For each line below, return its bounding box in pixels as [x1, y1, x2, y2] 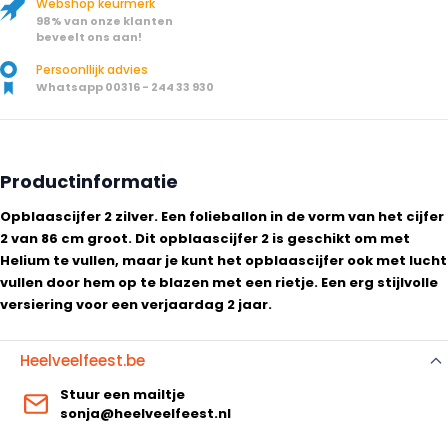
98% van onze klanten [36, 13, 173, 29]
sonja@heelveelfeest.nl [60, 404, 231, 424]
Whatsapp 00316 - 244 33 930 [36, 79, 214, 95]
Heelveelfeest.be [20, 350, 145, 372]
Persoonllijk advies [36, 61, 148, 78]
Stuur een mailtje [60, 385, 185, 405]
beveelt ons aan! [36, 29, 142, 45]
